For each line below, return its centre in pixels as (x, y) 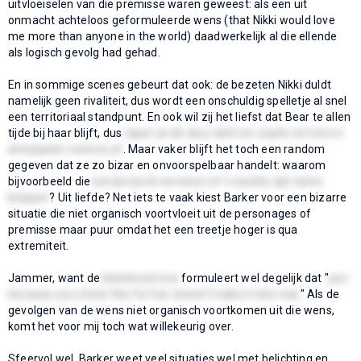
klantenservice (141, 278)
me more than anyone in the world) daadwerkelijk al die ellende (173, 36)
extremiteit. (39, 245)
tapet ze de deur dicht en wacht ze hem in (234, 133)
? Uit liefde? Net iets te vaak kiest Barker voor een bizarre (198, 197)
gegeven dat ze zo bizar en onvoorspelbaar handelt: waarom (167, 165)
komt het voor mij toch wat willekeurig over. (121, 326)
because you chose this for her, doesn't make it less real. (154, 294)
